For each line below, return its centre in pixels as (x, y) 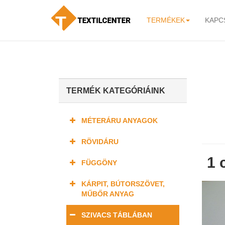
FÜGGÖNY (99, 163)
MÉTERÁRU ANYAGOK (120, 121)
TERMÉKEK (166, 20)
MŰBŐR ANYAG (108, 194)
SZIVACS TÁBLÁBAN (117, 215)
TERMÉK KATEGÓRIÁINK (116, 91)
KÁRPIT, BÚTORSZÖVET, (123, 184)
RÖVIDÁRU (100, 142)
